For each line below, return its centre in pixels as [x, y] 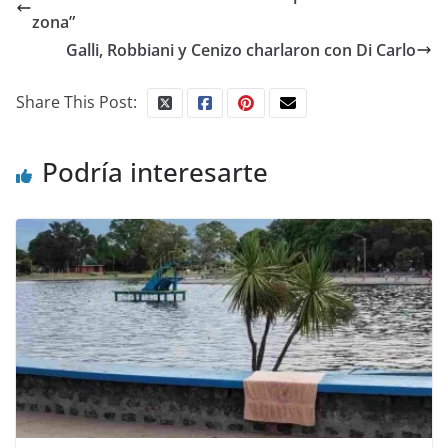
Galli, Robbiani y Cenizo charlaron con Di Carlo [241, 50]
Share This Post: [76, 102]
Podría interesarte [155, 172]
